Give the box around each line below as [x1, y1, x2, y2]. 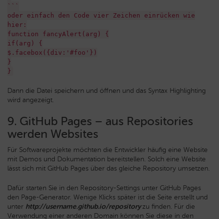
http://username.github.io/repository [25, 202, 142, 211]
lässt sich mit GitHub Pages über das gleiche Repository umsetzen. [7, 164, 210, 173]
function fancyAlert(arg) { [7, 30, 109, 38]
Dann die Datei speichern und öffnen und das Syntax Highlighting [7, 86, 206, 95]
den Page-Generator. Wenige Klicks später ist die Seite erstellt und [7, 193, 208, 201]
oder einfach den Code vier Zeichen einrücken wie [7, 11, 195, 19]
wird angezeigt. [7, 95, 54, 104]
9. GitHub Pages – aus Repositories [7, 113, 193, 128]
